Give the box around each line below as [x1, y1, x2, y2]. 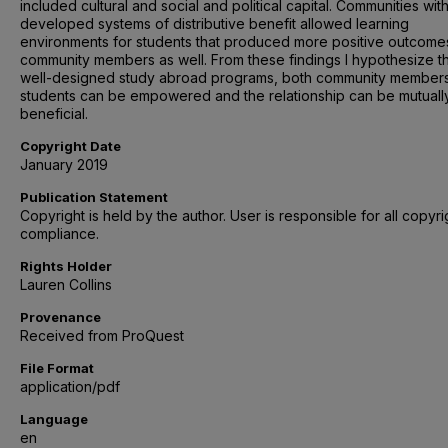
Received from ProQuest [20, 327, 184, 344]
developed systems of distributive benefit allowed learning [20, 15, 409, 32]
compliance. [20, 225, 99, 242]
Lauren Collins [20, 276, 112, 293]
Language [20, 411, 88, 427]
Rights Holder [20, 258, 112, 274]
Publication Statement [20, 189, 168, 205]
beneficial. [20, 105, 88, 122]
